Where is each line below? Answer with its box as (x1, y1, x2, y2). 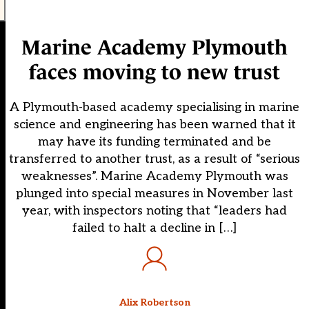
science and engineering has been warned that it (13, 117, 296, 132)
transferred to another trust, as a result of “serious (9, 152, 300, 167)
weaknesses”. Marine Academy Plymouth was (21, 169, 288, 184)
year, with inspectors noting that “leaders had (22, 203, 287, 219)
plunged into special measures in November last (16, 186, 293, 201)
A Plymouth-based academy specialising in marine (10, 100, 299, 115)
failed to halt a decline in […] (72, 221, 237, 236)
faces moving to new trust (29, 61, 280, 84)
